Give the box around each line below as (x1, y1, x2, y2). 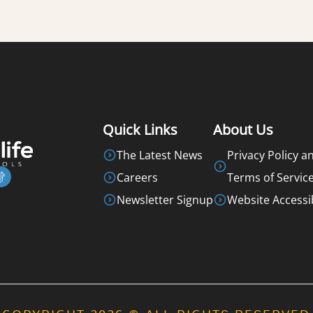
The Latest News (116, 147, 203, 163)
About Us (212, 119, 273, 139)
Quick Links (102, 119, 177, 139)
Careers (116, 169, 158, 185)
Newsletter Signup (116, 191, 213, 208)
